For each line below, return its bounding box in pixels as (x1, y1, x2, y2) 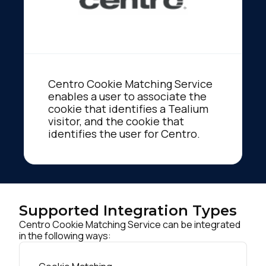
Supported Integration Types (19, 201, 237, 219)
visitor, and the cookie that (48, 113, 184, 128)
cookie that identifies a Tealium (48, 101, 208, 116)
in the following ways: (19, 229, 111, 242)
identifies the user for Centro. (48, 126, 200, 141)
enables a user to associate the (48, 88, 207, 103)
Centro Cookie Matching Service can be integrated (19, 217, 240, 231)
